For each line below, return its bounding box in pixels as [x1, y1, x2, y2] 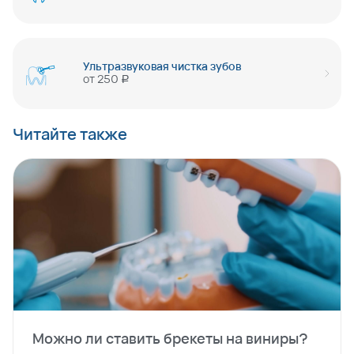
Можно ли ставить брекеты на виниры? [32, 329, 308, 348]
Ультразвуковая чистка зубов [83, 58, 241, 73]
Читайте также [13, 123, 127, 145]
